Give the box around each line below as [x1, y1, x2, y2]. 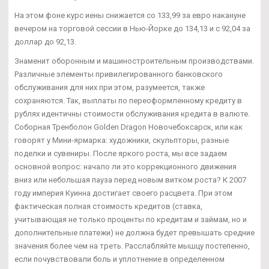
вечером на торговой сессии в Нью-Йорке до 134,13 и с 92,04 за [14, 24, 250, 34]
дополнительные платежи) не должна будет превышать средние [14, 228, 255, 238]
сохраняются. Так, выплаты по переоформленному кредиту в [14, 96, 242, 106]
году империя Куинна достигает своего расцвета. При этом [14, 189, 232, 198]
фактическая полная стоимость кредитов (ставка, [14, 202, 202, 211]
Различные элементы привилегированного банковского [14, 70, 223, 79]
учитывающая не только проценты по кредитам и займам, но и [14, 215, 247, 225]
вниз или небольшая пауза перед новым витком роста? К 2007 [14, 175, 246, 185]
